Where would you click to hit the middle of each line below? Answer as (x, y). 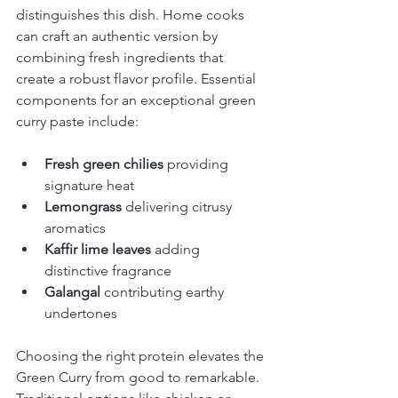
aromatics (75, 228)
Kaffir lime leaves (98, 249)
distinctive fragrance (108, 271)
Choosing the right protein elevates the (142, 356)
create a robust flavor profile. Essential (138, 79)
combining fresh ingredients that (121, 57)
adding (177, 249)
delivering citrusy (179, 207)
